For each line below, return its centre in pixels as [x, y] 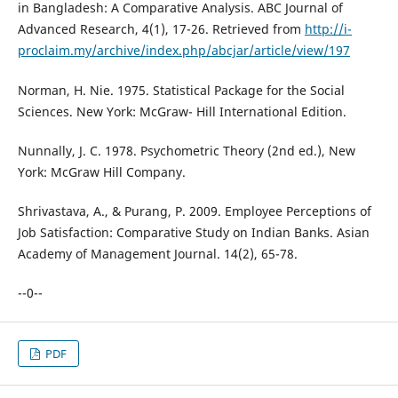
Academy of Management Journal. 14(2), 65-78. [157, 253]
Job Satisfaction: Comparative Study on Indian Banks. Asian [193, 232]
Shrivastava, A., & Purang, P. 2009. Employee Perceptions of [194, 211]
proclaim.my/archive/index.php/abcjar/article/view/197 [183, 51]
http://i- [328, 29]
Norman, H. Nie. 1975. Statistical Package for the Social [181, 90]
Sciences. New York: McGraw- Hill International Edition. [182, 111]
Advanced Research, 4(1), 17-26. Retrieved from [161, 29]
